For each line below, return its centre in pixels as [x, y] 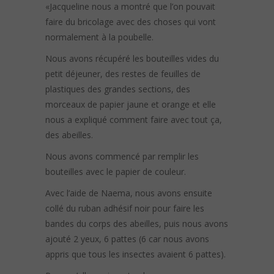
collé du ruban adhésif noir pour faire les [125, 209]
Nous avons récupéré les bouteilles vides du [132, 59]
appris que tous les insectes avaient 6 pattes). [135, 254]
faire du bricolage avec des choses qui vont [131, 22]
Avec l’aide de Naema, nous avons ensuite [129, 193]
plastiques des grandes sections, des [118, 89]
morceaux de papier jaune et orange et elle [131, 105]
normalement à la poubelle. [99, 37]
